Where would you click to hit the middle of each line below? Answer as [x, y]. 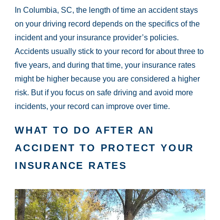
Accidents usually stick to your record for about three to [109, 52]
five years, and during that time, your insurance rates [105, 65]
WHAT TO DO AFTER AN [85, 130]
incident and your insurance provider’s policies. [97, 38]
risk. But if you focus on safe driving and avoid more [104, 93]
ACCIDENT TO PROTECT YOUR [105, 148]
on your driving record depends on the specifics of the [107, 24]
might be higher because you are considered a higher [107, 79]
